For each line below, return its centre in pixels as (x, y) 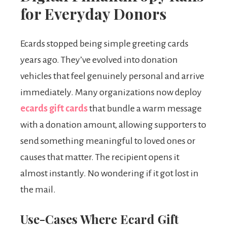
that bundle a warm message (145, 109)
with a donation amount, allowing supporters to (113, 125)
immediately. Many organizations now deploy (111, 92)
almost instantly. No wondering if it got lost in (109, 174)
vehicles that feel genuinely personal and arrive (112, 76)
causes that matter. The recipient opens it (100, 157)
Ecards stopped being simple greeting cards (104, 44)
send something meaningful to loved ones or (108, 141)
